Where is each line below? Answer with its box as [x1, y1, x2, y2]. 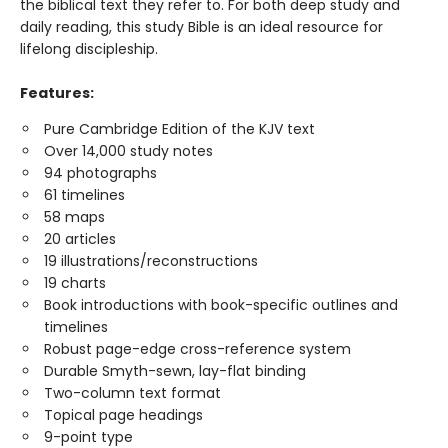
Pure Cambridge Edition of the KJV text [44, 119, 315, 139]
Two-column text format [44, 383, 221, 403]
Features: [20, 83, 94, 103]
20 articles [44, 229, 116, 249]
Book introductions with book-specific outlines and [44, 295, 398, 315]
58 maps [44, 207, 105, 227]
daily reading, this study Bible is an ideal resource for [20, 17, 383, 37]
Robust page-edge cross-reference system [44, 339, 351, 359]
